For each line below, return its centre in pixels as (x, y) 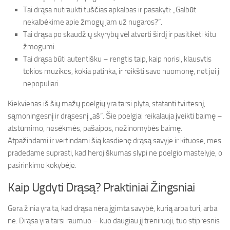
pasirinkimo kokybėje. (42, 165)
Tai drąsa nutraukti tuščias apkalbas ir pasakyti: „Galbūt (110, 10)
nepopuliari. (42, 84)
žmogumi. (40, 47)
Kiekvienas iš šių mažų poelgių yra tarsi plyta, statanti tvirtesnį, (107, 104)
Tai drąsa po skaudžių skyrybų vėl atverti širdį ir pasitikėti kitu (120, 34)
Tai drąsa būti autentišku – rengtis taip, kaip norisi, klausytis (117, 59)
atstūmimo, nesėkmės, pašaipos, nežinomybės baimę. (95, 128)
